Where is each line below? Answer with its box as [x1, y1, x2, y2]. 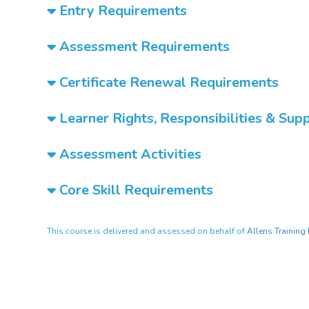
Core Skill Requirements [56, 181, 213, 199]
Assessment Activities [56, 145, 201, 163]
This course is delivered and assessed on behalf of [47, 226, 247, 237]
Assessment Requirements [56, 37, 230, 56]
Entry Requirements [56, 1, 187, 20]
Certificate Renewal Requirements [56, 73, 279, 92]
